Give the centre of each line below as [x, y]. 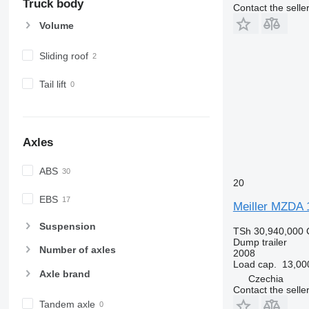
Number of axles [77, 250]
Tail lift [52, 84]
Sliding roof [63, 56]
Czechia [266, 278]
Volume [56, 25]
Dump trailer [260, 242]
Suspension [67, 227]
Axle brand [64, 273]
